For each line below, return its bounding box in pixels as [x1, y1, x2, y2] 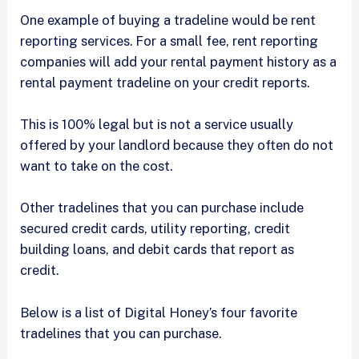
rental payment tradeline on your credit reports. [20, 74, 313, 91]
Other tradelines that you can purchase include [20, 200, 305, 216]
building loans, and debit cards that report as [20, 241, 295, 258]
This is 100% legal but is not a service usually [20, 116, 294, 133]
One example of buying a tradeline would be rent [20, 11, 317, 28]
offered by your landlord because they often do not [20, 137, 334, 154]
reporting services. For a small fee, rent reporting [20, 32, 319, 49]
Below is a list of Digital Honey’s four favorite [20, 304, 298, 321]
